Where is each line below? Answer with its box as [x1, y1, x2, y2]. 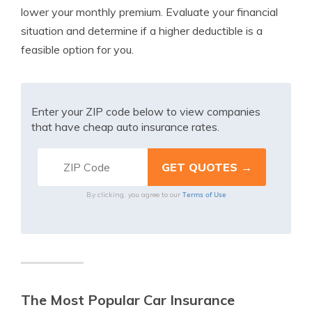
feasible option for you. [21, 42, 134, 56]
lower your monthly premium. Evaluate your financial [21, 5, 278, 19]
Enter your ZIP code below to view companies [31, 104, 260, 118]
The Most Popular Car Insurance [21, 291, 235, 309]
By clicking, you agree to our [86, 190, 182, 199]
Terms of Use [182, 189, 226, 199]
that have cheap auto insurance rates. [31, 120, 219, 134]
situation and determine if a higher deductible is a [21, 24, 263, 38]
